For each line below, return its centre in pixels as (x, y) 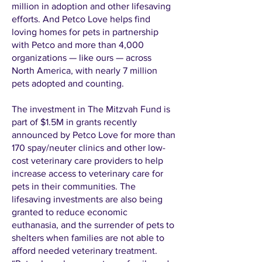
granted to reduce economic (70, 212)
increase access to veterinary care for (87, 173)
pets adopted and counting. (69, 83)
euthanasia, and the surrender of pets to (93, 225)
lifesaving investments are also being (87, 199)
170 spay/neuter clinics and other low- (89, 148)
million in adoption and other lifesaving (91, 6)
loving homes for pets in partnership (85, 32)
